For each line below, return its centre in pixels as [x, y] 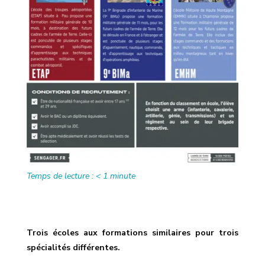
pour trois [217, 233]
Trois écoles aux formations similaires [109, 233]
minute [122, 176]
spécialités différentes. [73, 248]
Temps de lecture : [61, 176]
